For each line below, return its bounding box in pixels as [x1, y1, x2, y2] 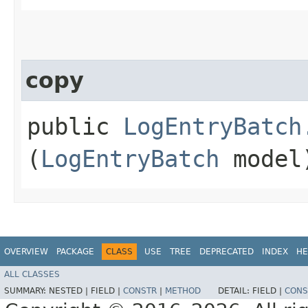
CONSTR [123, 286, 157, 296]
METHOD [165, 286, 201, 296]
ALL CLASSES [4, 269, 60, 280]
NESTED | [49, 286, 91, 296]
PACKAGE [56, 246, 94, 256]
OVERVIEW [4, 246, 48, 256]
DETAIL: [218, 286, 252, 296]
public [27, 112, 123, 140]
